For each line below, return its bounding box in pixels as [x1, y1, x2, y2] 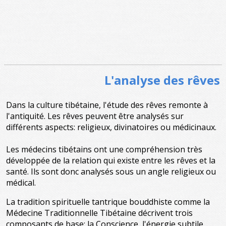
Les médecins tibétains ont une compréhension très [6, 144, 202, 155]
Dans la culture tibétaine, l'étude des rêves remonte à [6, 99, 208, 110]
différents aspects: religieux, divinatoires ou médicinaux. [6, 122, 216, 133]
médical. [6, 177, 36, 188]
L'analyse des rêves [104, 72, 220, 88]
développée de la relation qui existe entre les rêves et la [6, 155, 215, 166]
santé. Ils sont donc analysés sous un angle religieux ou [6, 166, 216, 177]
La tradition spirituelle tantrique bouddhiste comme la [6, 196, 210, 207]
